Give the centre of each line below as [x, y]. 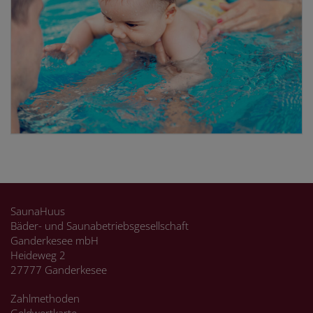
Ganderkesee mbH [54, 240]
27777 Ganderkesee [59, 269]
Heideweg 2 [38, 255]
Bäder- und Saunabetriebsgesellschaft [100, 225]
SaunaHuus [38, 211]
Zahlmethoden [45, 298]
